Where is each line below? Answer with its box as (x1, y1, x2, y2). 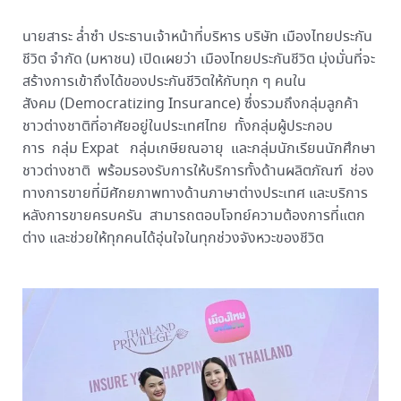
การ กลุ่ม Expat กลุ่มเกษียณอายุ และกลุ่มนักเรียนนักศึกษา (21, 138, 376, 159)
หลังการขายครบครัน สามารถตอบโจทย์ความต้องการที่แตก (21, 205, 365, 226)
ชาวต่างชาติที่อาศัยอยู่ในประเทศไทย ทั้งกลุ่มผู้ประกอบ (21, 115, 333, 137)
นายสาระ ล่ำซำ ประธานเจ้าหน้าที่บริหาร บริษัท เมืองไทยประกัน (21, 26, 372, 47)
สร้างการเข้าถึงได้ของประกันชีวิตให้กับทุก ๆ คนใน (21, 71, 306, 92)
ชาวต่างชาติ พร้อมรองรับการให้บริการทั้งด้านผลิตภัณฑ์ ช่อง (21, 160, 374, 182)
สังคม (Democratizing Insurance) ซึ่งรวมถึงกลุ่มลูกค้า (21, 93, 359, 115)
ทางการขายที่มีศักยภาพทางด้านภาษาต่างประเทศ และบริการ (21, 183, 368, 204)
